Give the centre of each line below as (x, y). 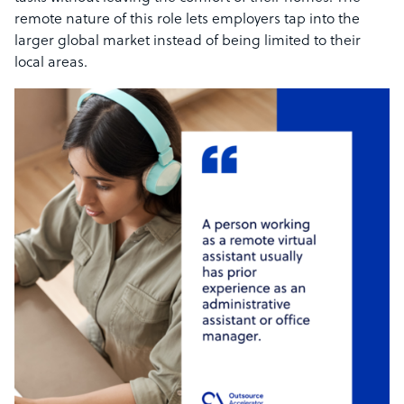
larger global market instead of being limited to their (188, 42)
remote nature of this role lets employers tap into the (187, 20)
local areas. (51, 64)
